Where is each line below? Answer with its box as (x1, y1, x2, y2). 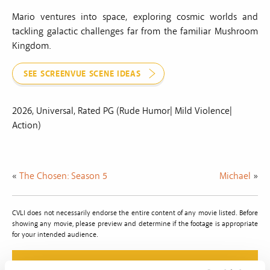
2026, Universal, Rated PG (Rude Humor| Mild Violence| (12, 104, 232, 117)
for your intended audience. (12, 230, 98, 239)
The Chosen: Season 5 (19, 169, 107, 182)
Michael (219, 169, 251, 182)
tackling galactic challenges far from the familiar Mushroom (12, 25, 258, 37)
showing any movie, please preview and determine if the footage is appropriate (12, 219, 258, 228)
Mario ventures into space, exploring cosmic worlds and (12, 10, 258, 23)
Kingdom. (12, 39, 51, 52)
